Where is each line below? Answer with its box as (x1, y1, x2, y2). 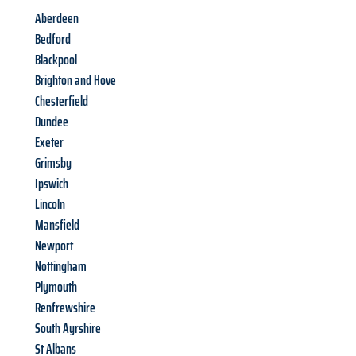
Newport (35, 234, 73, 257)
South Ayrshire (35, 317, 101, 340)
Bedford (35, 28, 71, 51)
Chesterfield (35, 90, 88, 113)
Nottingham (35, 255, 87, 278)
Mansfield (35, 214, 79, 237)
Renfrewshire (35, 296, 95, 319)
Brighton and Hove (35, 69, 116, 92)
